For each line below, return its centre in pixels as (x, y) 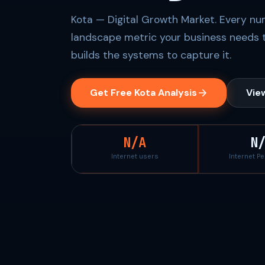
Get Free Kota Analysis (143, 93)
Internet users (135, 156)
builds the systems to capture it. (151, 55)
